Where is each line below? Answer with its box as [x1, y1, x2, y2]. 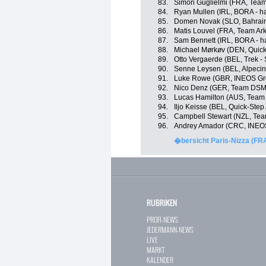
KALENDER [147, 255, 173, 265]
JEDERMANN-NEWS [147, 224, 194, 235]
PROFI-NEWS [147, 214, 178, 224]
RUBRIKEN [147, 197, 177, 208]
